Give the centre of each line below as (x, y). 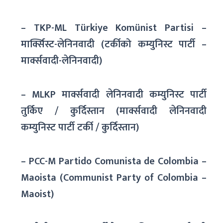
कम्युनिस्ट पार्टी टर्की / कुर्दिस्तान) (80, 127)
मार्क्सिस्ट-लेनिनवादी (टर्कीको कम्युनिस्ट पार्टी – (114, 44)
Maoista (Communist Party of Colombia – (114, 177)
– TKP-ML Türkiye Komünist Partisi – (114, 28)
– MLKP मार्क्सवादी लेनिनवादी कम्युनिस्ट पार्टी (114, 94)
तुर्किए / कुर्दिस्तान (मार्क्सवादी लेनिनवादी (114, 111)
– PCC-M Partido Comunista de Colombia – (114, 161)
